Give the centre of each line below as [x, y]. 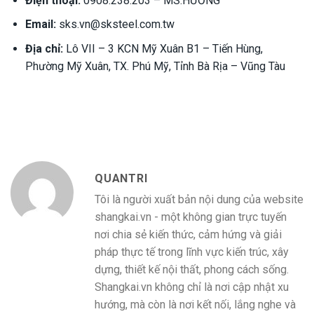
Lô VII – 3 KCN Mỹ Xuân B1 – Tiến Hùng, [163, 48]
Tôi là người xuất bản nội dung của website [199, 199]
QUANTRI [121, 178]
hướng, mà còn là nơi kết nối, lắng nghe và [195, 304]
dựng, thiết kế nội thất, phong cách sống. [192, 269]
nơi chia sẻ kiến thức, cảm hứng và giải [188, 234]
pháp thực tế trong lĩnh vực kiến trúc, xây [192, 252]
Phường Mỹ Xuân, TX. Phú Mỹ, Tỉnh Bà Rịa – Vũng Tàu [155, 66]
